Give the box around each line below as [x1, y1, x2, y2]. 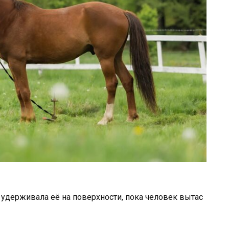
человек [145, 192, 179, 202]
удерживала [1, 192, 51, 202]
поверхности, [73, 192, 125, 202]
